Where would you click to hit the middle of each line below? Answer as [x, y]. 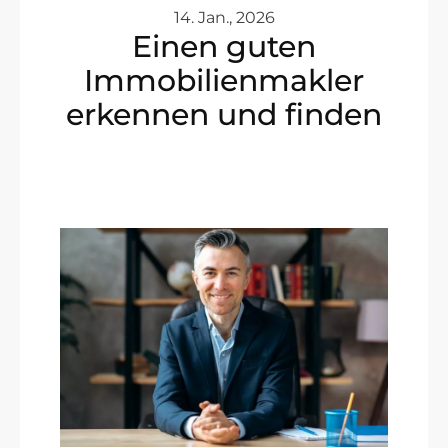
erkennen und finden [224, 115]
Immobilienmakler [224, 81]
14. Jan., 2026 [224, 18]
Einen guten [224, 47]
